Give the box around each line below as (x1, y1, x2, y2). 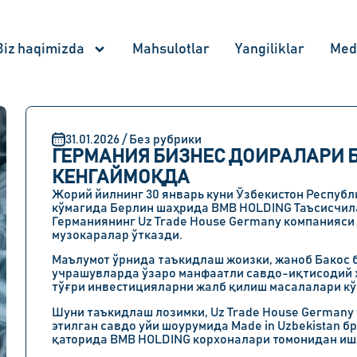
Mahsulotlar (132, 42, 210, 57)
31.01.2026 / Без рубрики (65, 132, 202, 146)
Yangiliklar (235, 42, 304, 57)
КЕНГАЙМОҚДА (52, 168, 190, 187)
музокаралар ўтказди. (52, 229, 182, 241)
